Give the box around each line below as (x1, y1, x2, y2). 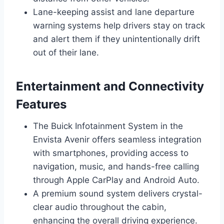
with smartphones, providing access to (33, 148, 188, 158)
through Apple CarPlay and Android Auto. (33, 175, 199, 185)
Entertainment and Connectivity (16, 79, 204, 94)
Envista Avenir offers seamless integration (33, 134, 201, 145)
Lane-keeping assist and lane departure (33, 7, 194, 17)
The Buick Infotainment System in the (33, 121, 183, 131)
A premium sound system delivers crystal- (33, 188, 202, 199)
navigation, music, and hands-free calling (33, 161, 199, 172)
